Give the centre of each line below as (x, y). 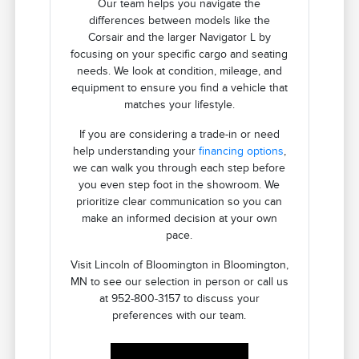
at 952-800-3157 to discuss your (179, 298)
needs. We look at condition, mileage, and (179, 71)
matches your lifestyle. (179, 104)
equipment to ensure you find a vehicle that (179, 87)
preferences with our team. (179, 315)
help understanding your (135, 151)
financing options (241, 151)
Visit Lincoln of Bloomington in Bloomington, (179, 264)
